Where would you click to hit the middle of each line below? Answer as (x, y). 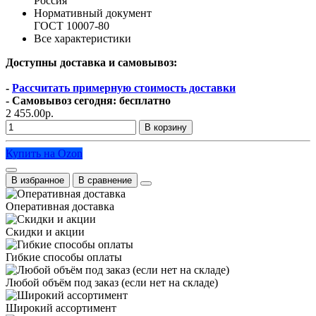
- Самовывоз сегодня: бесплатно (88, 100)
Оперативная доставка (60, 206)
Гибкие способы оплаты (64, 257)
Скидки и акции (45, 231)
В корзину (166, 127)
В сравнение (105, 180)
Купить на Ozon (44, 153)
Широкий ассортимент (61, 308)
